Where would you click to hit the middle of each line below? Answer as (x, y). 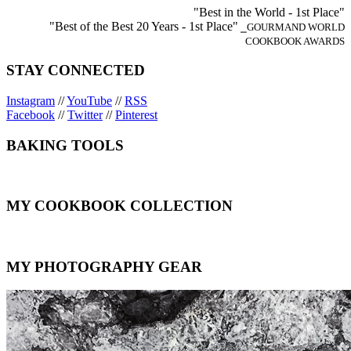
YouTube (89, 101)
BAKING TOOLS (65, 145)
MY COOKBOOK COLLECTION (119, 206)
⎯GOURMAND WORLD (291, 27)
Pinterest (136, 115)
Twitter (85, 115)
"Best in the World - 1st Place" (269, 12)
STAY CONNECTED (76, 71)
